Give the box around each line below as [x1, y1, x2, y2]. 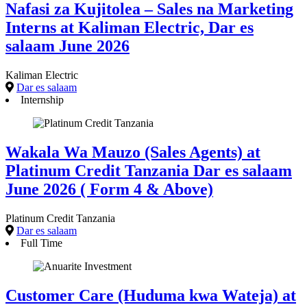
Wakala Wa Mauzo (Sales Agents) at [5, 143, 260, 162]
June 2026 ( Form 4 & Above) [5, 180, 213, 199]
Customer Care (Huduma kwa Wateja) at [5, 286, 296, 305]
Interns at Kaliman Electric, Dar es [5, 19, 254, 37]
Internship [21, 94, 64, 106]
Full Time [21, 237, 62, 249]
